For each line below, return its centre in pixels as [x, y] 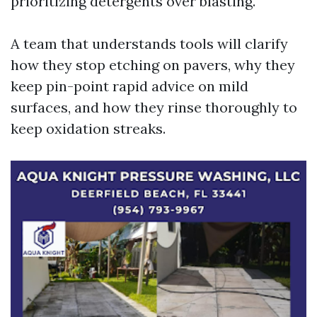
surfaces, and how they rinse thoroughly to [154, 107]
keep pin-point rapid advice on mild [129, 86]
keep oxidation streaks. [88, 128]
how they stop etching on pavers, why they [153, 65]
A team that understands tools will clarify [149, 44]
